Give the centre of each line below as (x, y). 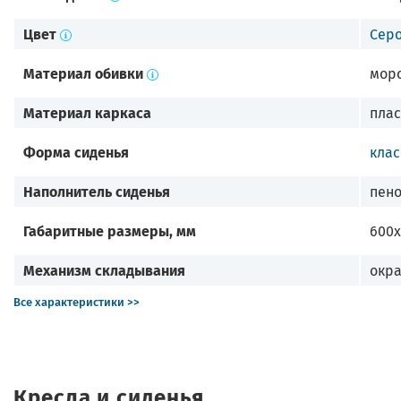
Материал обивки (83, 73)
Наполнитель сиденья (97, 191)
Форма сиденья (76, 151)
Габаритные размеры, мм (110, 230)
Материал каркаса (87, 112)
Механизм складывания (104, 269)
